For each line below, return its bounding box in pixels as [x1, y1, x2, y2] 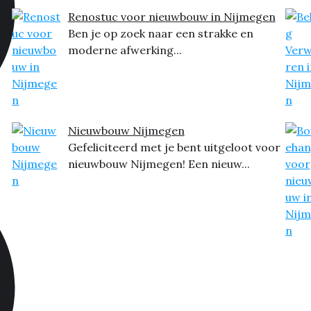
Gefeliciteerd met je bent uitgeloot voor [67, 140, 280, 154]
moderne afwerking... [67, 43, 182, 57]
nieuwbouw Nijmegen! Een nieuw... [67, 157, 250, 171]
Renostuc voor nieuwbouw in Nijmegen [67, 10, 276, 24]
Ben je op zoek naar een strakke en [67, 26, 253, 40]
